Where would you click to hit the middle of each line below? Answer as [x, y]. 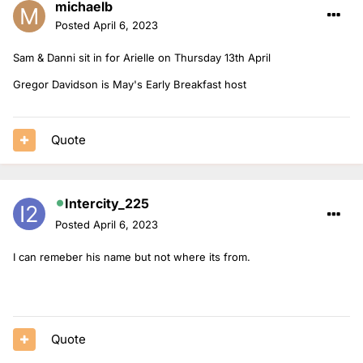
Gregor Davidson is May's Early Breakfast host [130, 84]
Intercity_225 [107, 203]
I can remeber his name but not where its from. [132, 256]
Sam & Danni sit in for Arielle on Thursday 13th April [142, 57]
